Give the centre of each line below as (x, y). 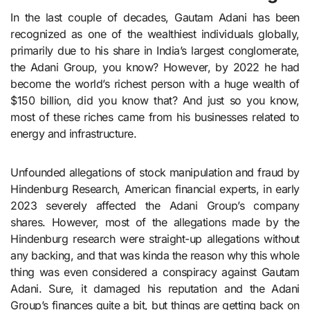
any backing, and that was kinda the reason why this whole (155, 256)
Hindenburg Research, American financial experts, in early (155, 189)
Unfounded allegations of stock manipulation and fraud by (155, 173)
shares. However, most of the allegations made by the (155, 222)
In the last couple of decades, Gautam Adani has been (155, 18)
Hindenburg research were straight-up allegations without (155, 239)
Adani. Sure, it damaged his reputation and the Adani (155, 289)
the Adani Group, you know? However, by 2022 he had (155, 67)
